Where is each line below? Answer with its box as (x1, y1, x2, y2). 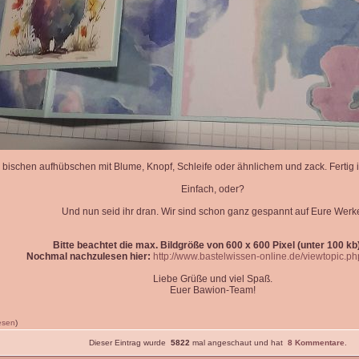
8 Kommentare (287, 338, 345, 347)
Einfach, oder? (181, 184, 244, 195)
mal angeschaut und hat (189, 338, 288, 347)
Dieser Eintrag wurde (88, 338, 171, 347)
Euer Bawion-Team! (170, 284, 256, 296)
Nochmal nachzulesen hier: (26, 251, 151, 262)
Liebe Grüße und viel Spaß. (153, 273, 272, 284)
